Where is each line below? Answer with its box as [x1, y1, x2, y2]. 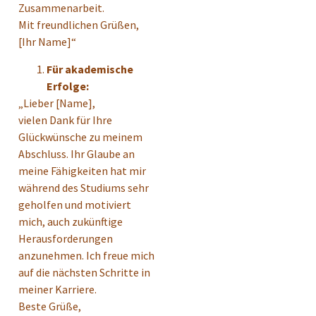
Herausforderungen [18, 231, 113, 245]
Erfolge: [47, 78, 89, 93]
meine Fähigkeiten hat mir [18, 163, 146, 178]
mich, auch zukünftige [18, 214, 123, 229]
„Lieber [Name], [18, 95, 95, 110]
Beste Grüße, [18, 298, 81, 313]
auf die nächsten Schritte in [18, 265, 150, 279]
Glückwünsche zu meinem [18, 129, 142, 144]
